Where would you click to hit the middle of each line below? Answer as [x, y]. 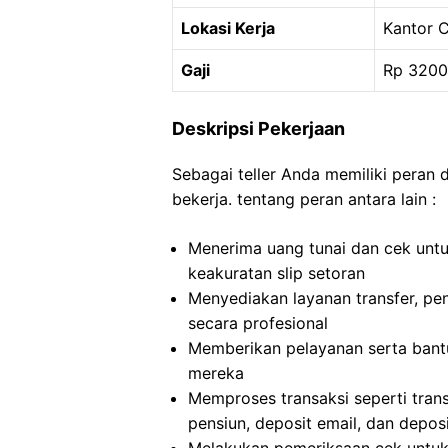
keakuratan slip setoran [276, 273]
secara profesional [258, 323]
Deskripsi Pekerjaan [258, 128]
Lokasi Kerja [228, 28]
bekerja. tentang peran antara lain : [304, 199]
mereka [216, 373]
